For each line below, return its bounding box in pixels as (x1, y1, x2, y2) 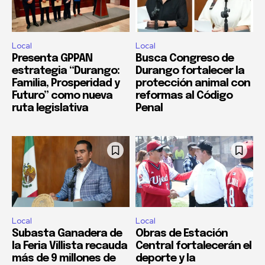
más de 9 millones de (12, 253, 115, 264)
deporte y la (135, 253, 195, 264)
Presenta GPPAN (12, 53, 92, 64)
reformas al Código (135, 91, 232, 102)
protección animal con (135, 78, 250, 89)
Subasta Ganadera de (12, 228, 122, 239)
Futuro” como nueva (12, 91, 112, 102)
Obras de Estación (135, 228, 228, 239)
